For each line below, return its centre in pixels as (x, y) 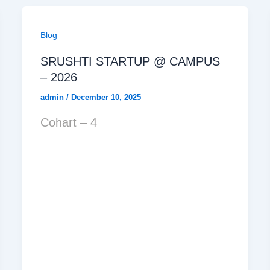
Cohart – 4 (69, 122)
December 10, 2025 (106, 97)
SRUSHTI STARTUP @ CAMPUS (130, 61)
